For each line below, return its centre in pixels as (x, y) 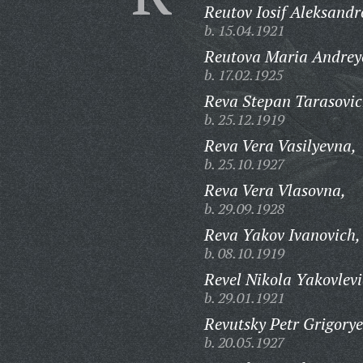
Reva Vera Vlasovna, (275, 190)
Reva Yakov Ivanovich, (282, 235)
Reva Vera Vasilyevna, (280, 145)
